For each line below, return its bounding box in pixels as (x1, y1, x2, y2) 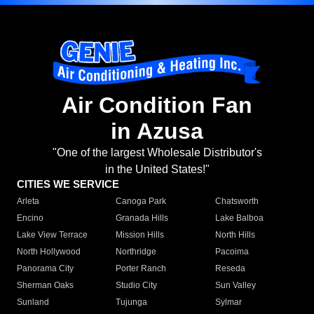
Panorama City (17, 264, 74, 274)
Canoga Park (116, 196, 167, 207)
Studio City (116, 280, 158, 291)
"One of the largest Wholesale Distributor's (52, 146, 262, 159)
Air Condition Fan (62, 93, 252, 118)
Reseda (214, 264, 245, 274)
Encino (17, 213, 43, 224)
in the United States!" (104, 163, 210, 176)
